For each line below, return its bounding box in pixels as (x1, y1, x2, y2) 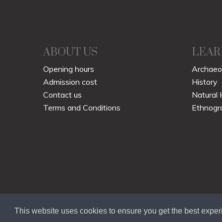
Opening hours (43, 63, 94, 74)
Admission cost (43, 76, 97, 87)
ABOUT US (43, 45, 98, 59)
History (192, 76, 218, 87)
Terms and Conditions (43, 102, 120, 112)
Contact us (43, 89, 82, 100)
